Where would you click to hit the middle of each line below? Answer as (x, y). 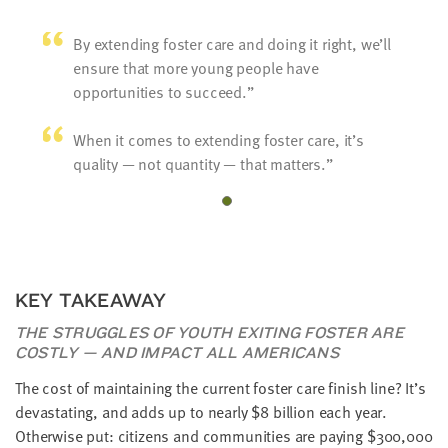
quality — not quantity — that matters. (199, 163)
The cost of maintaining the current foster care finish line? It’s (220, 387)
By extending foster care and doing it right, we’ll (232, 43)
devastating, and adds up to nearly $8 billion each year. (201, 411)
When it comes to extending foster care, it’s (218, 139)
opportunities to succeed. (160, 91)
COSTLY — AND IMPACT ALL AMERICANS (177, 351)
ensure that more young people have (196, 67)
